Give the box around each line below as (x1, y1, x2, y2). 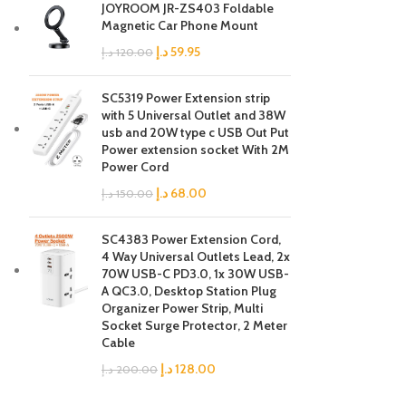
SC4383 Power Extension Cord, (101, 231, 281, 247)
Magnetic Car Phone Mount (101, 17, 258, 34)
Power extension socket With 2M (101, 141, 289, 158)
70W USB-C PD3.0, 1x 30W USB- (101, 266, 289, 282)
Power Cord (101, 159, 169, 175)
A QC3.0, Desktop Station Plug (101, 283, 276, 299)
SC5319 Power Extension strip (101, 90, 270, 106)
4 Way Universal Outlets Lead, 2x (101, 248, 290, 265)
